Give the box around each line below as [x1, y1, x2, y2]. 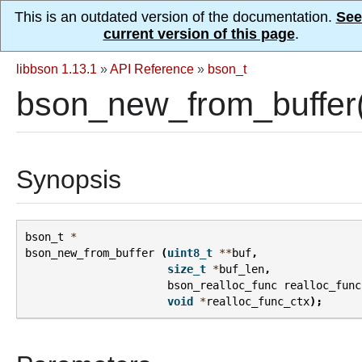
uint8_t [167, 246, 213, 260]
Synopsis [16, 165, 121, 194]
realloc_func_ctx [206, 295, 309, 309]
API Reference [110, 61, 194, 76]
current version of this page [103, 26, 295, 42]
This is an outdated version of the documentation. [14, 9, 336, 25]
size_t [167, 263, 206, 276]
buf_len [219, 263, 264, 276]
